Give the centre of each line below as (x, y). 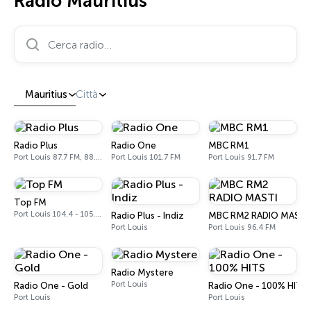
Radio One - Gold (51, 286)
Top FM (30, 202)
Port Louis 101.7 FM (146, 157)
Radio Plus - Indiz (148, 216)
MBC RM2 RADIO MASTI (258, 216)
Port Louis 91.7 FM (241, 157)
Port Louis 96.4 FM (242, 227)
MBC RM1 (229, 145)
